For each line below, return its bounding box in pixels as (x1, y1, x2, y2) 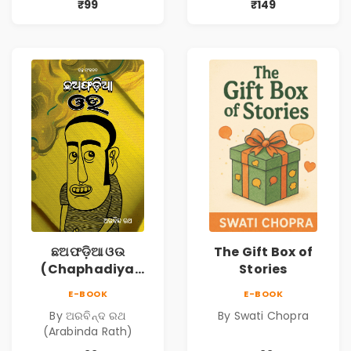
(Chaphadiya (41, 260, 135, 279)
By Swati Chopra (218, 307, 309, 324)
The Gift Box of (214, 243, 313, 262)
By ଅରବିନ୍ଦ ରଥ (49, 307, 126, 324)
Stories (239, 260, 288, 279)
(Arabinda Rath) (42, 323, 133, 339)
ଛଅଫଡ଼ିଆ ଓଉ (51, 243, 125, 262)
